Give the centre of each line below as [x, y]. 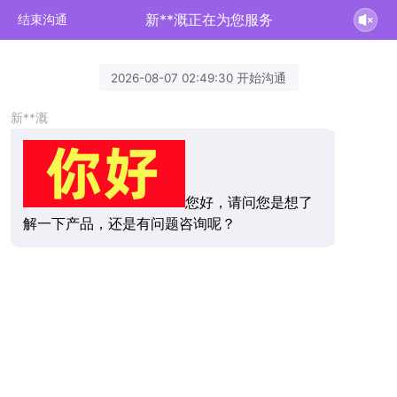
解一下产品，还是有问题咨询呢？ [129, 224]
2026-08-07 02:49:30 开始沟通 [198, 78]
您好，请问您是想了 [249, 203]
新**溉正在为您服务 [210, 19]
